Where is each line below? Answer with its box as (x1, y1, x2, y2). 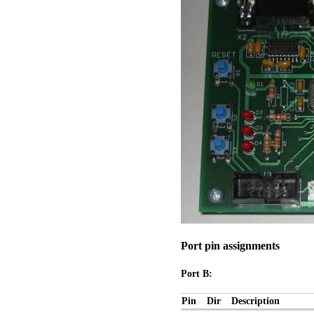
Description (231, 296, 280, 307)
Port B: (181, 268, 212, 279)
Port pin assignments (181, 239, 280, 253)
